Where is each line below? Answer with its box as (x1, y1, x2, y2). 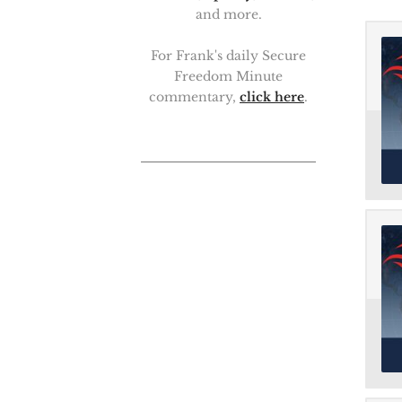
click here (240, 89, 304, 105)
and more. (195, 6, 262, 22)
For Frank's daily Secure (151, 48, 306, 64)
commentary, (149, 89, 240, 105)
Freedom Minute (174, 68, 283, 84)
